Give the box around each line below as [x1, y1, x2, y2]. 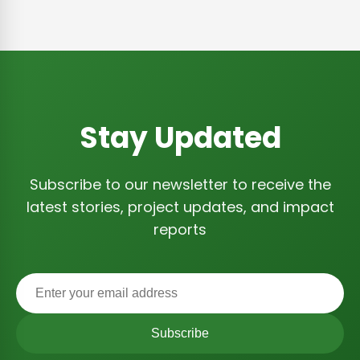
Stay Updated [79, 117, 281, 158]
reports [153, 219, 207, 239]
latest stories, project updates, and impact [26, 197, 334, 217]
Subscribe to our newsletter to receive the [29, 174, 331, 194]
